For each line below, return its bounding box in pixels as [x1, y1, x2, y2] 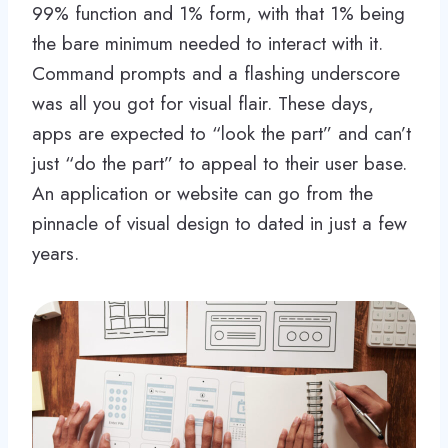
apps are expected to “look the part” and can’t [32, 119, 411, 147]
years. [32, 239, 79, 267]
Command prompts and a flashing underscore [32, 59, 400, 87]
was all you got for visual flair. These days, [32, 89, 374, 117]
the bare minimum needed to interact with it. [32, 29, 383, 57]
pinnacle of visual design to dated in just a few [32, 209, 407, 237]
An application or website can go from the [32, 179, 373, 207]
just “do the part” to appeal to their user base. [32, 149, 407, 177]
